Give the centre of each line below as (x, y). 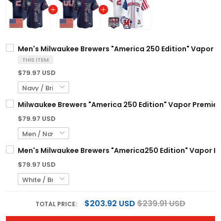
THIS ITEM (36, 59)
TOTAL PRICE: (57, 204)
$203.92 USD (110, 203)
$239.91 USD (161, 203)
